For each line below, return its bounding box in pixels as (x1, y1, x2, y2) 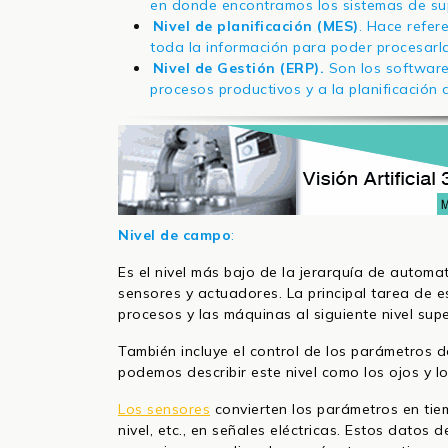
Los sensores (118, 400, 210, 419)
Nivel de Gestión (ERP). (152, 59, 325, 78)
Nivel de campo (118, 226, 231, 245)
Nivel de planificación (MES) (152, 17, 359, 36)
